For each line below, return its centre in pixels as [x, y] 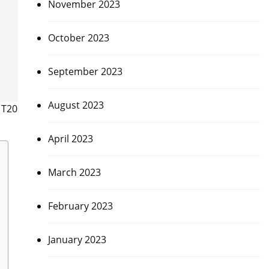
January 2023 [77, 240]
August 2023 [76, 105]
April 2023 [70, 139]
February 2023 [80, 206]
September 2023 [85, 71]
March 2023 [74, 172]
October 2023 [78, 38]
